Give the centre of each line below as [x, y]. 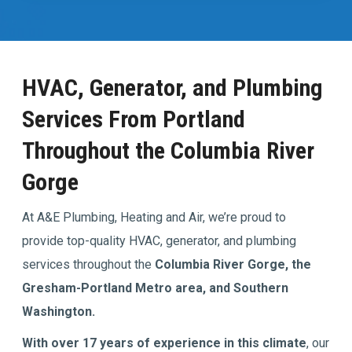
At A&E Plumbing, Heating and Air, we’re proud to [154, 217]
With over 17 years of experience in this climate [165, 343]
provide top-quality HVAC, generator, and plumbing [159, 240]
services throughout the [87, 264]
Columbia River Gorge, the [233, 264]
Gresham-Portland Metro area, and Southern [156, 288]
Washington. [59, 311]
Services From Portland [134, 119]
